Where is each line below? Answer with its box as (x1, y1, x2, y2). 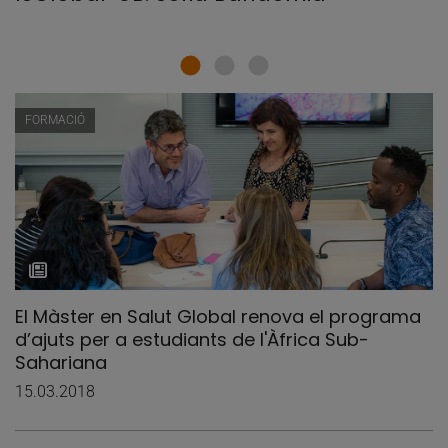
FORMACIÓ (25, 112, 85, 127)
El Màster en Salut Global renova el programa (15, 303, 421, 329)
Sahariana (15, 349, 107, 375)
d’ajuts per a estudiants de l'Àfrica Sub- (15, 326, 369, 352)
